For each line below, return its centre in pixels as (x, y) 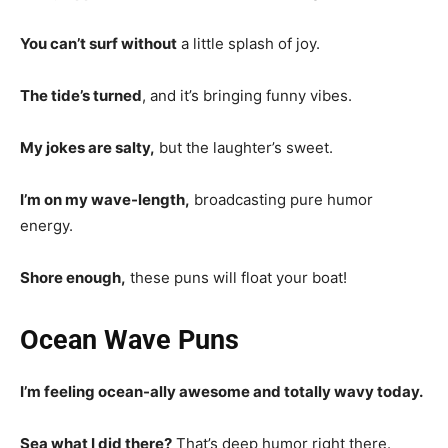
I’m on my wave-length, (105, 199)
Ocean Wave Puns (129, 339)
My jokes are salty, (87, 147)
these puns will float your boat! (236, 277)
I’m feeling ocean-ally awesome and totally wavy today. (221, 391)
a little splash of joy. (248, 43)
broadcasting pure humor (281, 199)
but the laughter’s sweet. (244, 147)
